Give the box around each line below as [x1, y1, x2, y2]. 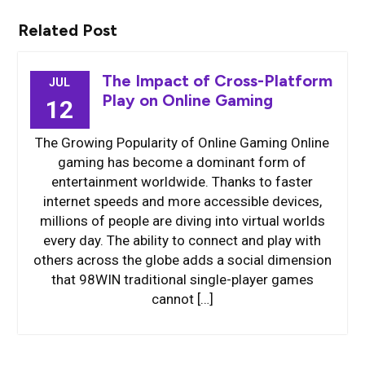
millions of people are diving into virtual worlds [39, 212, 325, 229]
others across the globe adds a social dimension [33, 251, 332, 268]
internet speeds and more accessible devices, [42, 192, 322, 209]
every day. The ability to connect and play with [43, 231, 322, 248]
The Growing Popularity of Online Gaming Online [35, 134, 330, 151]
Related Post [17, 20, 117, 40]
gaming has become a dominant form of [58, 153, 307, 170]
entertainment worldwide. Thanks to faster [51, 173, 314, 190]
